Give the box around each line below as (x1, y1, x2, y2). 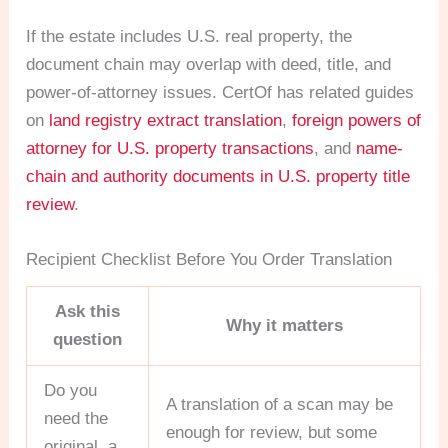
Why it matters (226, 315, 344, 335)
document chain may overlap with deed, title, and (26, 54, 392, 74)
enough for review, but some (166, 422, 378, 442)
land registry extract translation (49, 110, 283, 130)
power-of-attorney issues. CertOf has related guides (26, 82, 415, 102)
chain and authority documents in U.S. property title (26, 166, 411, 186)
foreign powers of (292, 110, 422, 130)
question (53, 329, 123, 349)
